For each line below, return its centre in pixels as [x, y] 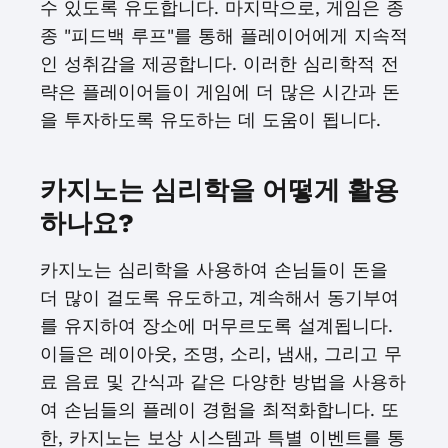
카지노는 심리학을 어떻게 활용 [219, 190]
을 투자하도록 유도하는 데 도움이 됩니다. [210, 119]
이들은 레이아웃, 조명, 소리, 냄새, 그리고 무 [221, 353]
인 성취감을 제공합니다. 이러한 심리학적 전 [219, 63]
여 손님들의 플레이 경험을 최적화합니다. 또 [219, 409]
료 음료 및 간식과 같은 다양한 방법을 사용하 [223, 381]
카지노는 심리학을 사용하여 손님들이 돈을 [214, 269]
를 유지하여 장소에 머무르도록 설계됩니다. [216, 325]
